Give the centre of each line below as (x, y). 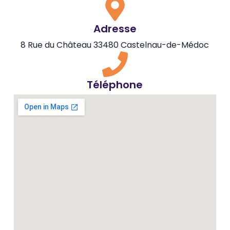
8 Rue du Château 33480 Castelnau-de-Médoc (115, 45)
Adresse (115, 28)
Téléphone (115, 84)
